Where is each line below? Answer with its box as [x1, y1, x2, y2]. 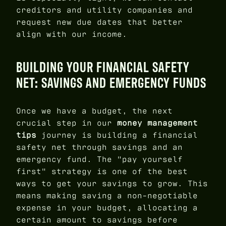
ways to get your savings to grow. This [16, 178, 208, 189]
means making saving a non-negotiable [16, 190, 198, 201]
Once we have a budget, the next [16, 105, 173, 116]
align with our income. [16, 28, 127, 39]
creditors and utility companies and [16, 4, 193, 15]
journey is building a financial [36, 129, 198, 140]
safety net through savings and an [16, 141, 183, 152]
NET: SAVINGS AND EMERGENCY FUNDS [16, 73, 206, 92]
